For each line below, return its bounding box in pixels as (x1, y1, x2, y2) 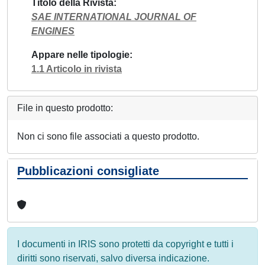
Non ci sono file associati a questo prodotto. (17, 131, 199, 141)
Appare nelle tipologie (31, 49, 130, 60)
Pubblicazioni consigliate (17, 164, 159, 177)
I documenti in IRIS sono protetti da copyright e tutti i (17, 238, 234, 249)
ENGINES (31, 25, 75, 36)
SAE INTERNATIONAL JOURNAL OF (31, 11, 196, 22)
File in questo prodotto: (17, 102, 113, 113)
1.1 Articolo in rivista (31, 63, 122, 74)
